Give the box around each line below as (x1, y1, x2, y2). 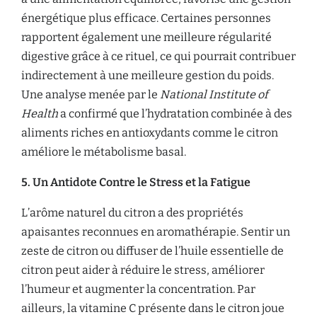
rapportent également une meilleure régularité (21, 30, 272, 44)
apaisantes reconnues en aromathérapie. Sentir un (21, 225, 290, 238)
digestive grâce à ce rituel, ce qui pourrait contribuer (21, 50, 296, 63)
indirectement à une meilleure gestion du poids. (21, 69, 274, 82)
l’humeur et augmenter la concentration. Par (21, 282, 255, 296)
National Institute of (160, 88, 268, 101)
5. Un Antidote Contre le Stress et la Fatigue (21, 175, 250, 189)
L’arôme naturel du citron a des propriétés (21, 206, 243, 219)
